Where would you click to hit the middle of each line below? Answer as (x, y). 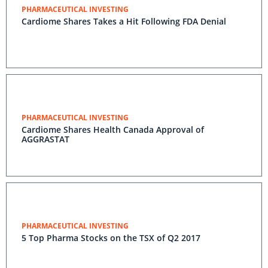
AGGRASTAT (45, 139)
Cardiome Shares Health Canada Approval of (113, 130)
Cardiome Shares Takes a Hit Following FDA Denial (124, 21)
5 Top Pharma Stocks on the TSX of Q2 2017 (111, 238)
